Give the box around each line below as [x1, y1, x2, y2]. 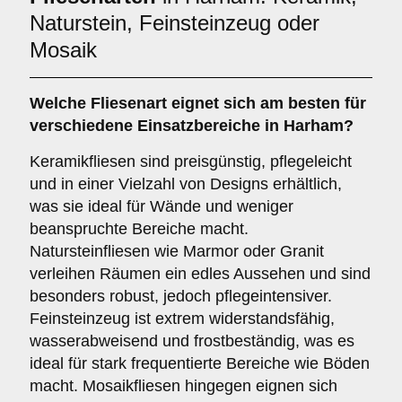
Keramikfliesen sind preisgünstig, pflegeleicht [30, 153, 352, 170]
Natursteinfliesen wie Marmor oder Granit [30, 242, 324, 260]
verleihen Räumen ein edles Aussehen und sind [30, 265, 371, 283]
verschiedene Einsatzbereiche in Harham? [30, 117, 354, 135]
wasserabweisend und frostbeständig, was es [30, 332, 354, 350]
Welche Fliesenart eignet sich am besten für [30, 94, 366, 112]
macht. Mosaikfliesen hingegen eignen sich [30, 377, 337, 395]
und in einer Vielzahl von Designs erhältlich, [30, 175, 342, 193]
